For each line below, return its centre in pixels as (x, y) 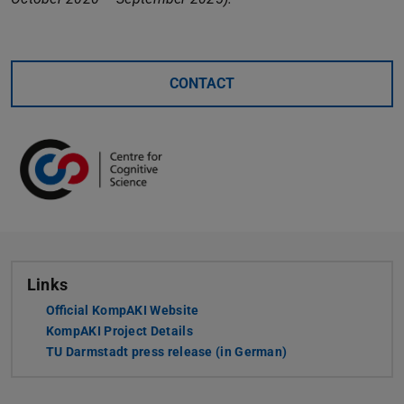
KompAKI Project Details (119, 331)
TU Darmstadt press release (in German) (166, 352)
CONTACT (202, 83)
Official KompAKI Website (122, 311)
